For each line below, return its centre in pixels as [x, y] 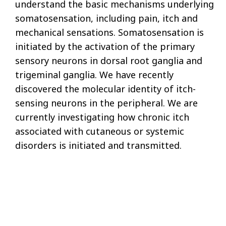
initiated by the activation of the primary [105, 46]
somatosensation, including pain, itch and [106, 18]
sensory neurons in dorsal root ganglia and [109, 60]
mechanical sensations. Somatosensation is [109, 32]
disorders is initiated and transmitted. [98, 145]
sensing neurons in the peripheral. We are [106, 103]
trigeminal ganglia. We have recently [94, 74]
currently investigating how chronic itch [102, 117]
